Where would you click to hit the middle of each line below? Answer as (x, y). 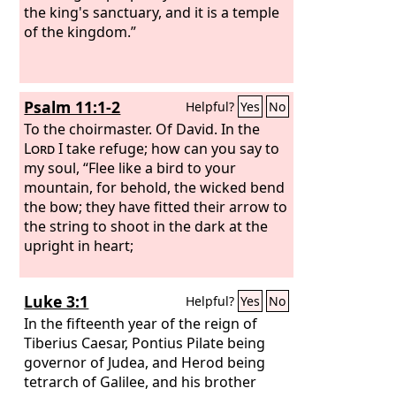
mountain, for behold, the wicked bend (155, 187)
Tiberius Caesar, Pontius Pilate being (145, 343)
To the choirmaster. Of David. (123, 129)
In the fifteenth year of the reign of (141, 323)
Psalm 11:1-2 (72, 107)
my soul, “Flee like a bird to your (130, 168)
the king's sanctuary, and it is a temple (152, 12)
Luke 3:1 (57, 301)
